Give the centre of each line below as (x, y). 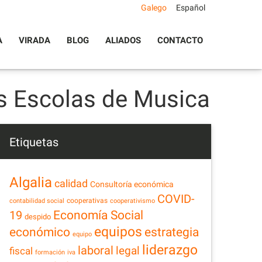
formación (50, 252)
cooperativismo (132, 201)
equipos (118, 232)
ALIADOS (123, 40)
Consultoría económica (132, 184)
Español (191, 8)
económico (40, 232)
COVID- (176, 199)
